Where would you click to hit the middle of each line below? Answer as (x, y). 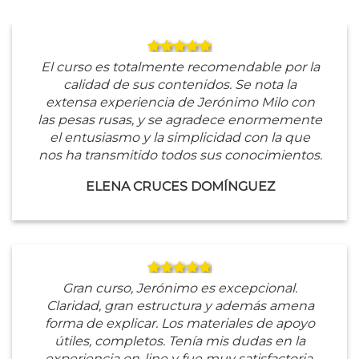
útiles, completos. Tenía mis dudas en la (180, 341)
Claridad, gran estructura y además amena (180, 306)
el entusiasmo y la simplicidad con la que (180, 138)
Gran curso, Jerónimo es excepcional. (180, 288)
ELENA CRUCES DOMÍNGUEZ (180, 187)
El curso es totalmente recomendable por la (180, 67)
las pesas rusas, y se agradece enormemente (180, 120)
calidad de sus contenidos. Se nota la (180, 85)
